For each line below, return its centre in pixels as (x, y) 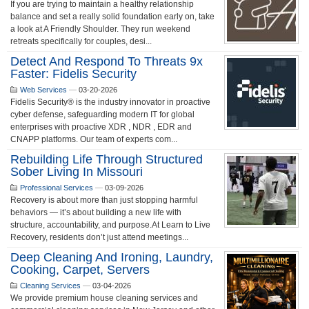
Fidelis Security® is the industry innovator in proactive (110, 102)
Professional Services (57, 188)
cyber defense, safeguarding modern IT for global (102, 114)
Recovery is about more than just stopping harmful (104, 200)
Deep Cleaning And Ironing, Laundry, (112, 257)
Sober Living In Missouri (77, 172)
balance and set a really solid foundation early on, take (112, 17)
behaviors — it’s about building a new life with (96, 212)
